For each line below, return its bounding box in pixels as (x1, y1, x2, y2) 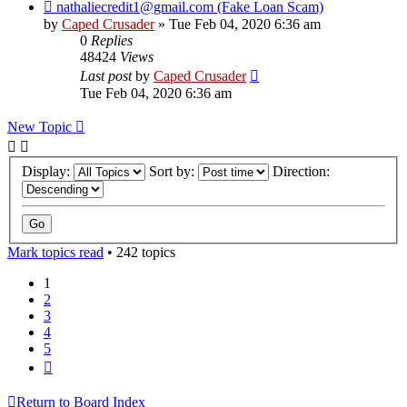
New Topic (7, 119, 72, 135)
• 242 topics (104, 244, 175, 261)
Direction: (273, 164, 333, 180)
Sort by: (149, 164, 198, 180)
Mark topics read (7, 244, 104, 261)
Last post (80, 68, 135, 84)
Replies (91, 33, 133, 49)
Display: (22, 164, 74, 180)
